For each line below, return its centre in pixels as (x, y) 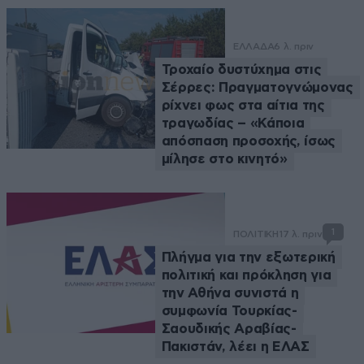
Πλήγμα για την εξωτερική (248, 258)
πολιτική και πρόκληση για (246, 275)
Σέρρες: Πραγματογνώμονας (257, 88)
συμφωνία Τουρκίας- (229, 311)
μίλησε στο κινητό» (224, 159)
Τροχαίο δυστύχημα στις (241, 70)
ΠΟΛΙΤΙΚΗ (256, 234)
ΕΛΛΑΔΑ (253, 47)
